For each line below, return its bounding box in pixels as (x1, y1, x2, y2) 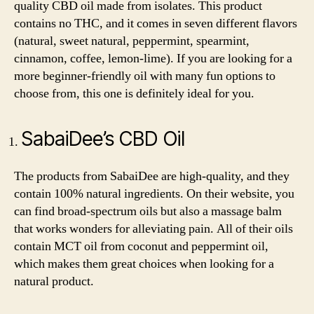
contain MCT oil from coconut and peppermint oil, (14, 238, 268, 254)
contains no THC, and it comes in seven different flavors (14, 15, 297, 32)
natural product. (14, 273, 97, 289)
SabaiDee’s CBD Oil (21, 127, 185, 151)
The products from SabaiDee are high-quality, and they (14, 168, 289, 184)
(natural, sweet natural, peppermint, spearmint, (14, 33, 250, 49)
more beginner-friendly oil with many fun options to (14, 68, 275, 84)
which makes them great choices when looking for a (14, 255, 274, 272)
